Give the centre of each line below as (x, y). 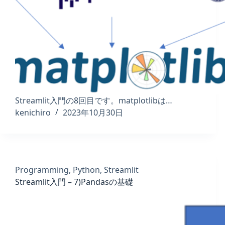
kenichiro (33, 113)
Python (86, 170)
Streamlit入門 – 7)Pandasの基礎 (74, 182)
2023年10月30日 (93, 113)
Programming (42, 170)
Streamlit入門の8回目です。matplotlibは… (94, 101)
